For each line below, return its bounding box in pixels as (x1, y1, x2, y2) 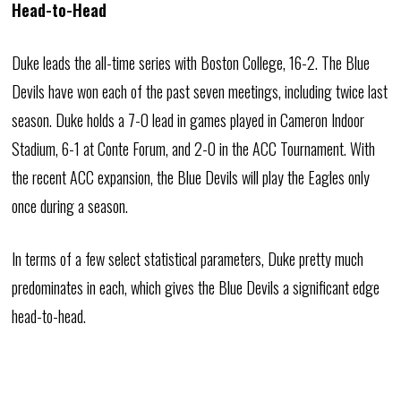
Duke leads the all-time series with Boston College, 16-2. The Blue (12, 51, 371, 74)
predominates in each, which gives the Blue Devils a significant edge (12, 276, 380, 299)
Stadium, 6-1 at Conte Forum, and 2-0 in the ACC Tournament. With (12, 137, 376, 160)
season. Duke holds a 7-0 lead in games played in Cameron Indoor (12, 108, 365, 132)
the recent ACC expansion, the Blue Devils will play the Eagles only (12, 166, 371, 189)
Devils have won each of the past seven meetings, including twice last (12, 80, 388, 103)
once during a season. (12, 194, 129, 218)
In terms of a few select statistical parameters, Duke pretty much (12, 247, 364, 270)
